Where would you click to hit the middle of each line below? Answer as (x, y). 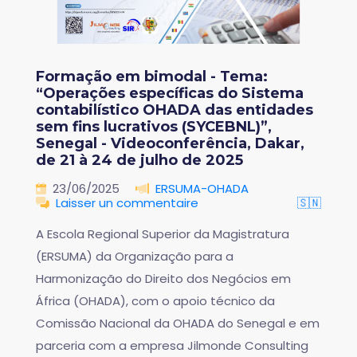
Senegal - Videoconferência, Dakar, (170, 144)
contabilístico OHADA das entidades (175, 110)
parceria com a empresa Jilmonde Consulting (172, 346)
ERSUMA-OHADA (202, 189)
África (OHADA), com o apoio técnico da (155, 301)
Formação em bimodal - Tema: (152, 77)
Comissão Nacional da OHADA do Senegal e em (178, 324)
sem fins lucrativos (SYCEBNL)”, (154, 127)
